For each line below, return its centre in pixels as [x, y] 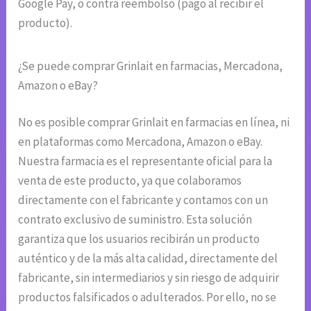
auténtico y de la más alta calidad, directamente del [148, 259]
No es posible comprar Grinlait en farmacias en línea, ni [154, 123]
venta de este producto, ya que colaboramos [130, 181]
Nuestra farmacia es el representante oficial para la [145, 161]
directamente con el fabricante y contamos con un [143, 200]
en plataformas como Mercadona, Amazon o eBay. [141, 142]
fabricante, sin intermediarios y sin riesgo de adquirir [149, 278]
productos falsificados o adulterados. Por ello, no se [148, 297]
